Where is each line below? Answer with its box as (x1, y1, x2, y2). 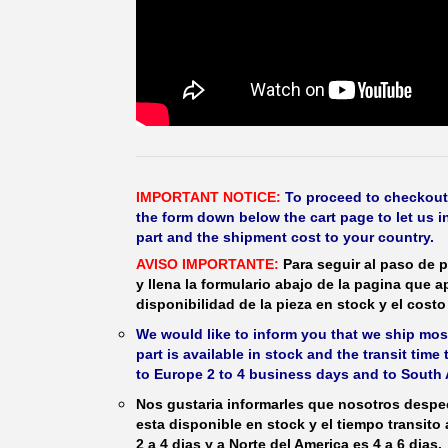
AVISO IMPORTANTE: (136, 255, 279, 272)
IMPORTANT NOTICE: (136, 188, 281, 205)
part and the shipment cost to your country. (136, 228, 434, 245)
